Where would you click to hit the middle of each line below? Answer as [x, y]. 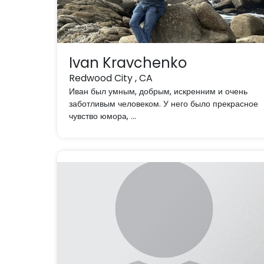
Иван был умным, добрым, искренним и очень [159, 91]
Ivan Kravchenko [128, 63]
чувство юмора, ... [103, 116]
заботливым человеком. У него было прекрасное [164, 104]
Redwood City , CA [111, 78]
